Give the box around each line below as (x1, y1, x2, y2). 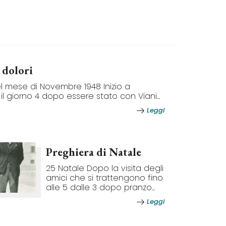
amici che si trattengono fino (46, 172, 163, 184)
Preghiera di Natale (46, 145, 141, 159)
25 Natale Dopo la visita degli (46, 162, 163, 174)
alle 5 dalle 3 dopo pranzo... (46, 182, 155, 193)
